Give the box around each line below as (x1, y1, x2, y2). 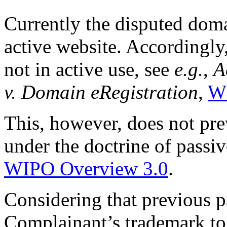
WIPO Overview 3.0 (4, 158, 168, 180)
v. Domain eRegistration (4, 81, 198, 103)
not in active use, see (4, 58, 174, 81)
